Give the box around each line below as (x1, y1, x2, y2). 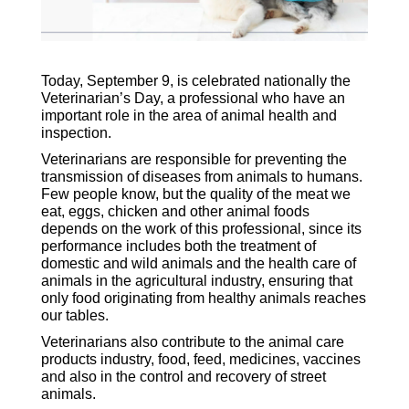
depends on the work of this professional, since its (40, 221, 362, 237)
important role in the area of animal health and (40, 108, 337, 124)
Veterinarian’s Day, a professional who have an (40, 90, 345, 107)
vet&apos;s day (99, 386, 199, 403)
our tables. (40, 308, 109, 324)
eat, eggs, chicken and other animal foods (40, 204, 309, 220)
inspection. (40, 125, 111, 142)
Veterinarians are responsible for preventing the (40, 152, 347, 168)
